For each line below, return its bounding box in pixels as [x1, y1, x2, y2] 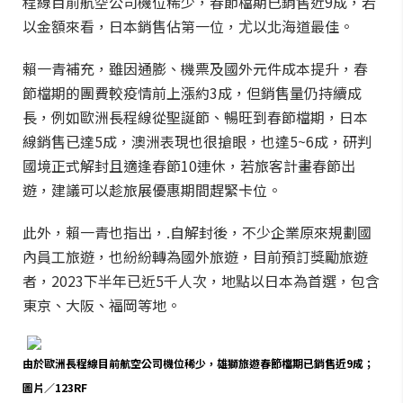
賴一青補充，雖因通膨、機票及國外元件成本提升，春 [22, 58, 368, 79]
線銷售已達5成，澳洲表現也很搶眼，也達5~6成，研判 [22, 130, 372, 152]
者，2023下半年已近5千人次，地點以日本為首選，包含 [22, 270, 380, 291]
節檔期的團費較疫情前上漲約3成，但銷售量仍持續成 [22, 82, 362, 103]
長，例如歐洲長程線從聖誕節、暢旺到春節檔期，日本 [22, 106, 368, 128]
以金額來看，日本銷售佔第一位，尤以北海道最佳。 [22, 15, 354, 37]
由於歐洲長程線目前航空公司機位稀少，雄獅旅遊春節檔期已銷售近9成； [22, 355, 374, 371]
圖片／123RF [22, 380, 87, 395]
